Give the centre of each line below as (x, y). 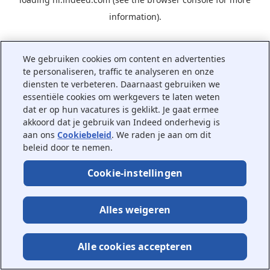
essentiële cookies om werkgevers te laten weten (122, 97)
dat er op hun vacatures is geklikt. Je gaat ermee (121, 109)
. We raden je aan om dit (162, 135)
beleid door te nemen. (68, 147)
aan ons (40, 135)
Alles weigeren (135, 210)
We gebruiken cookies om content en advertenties (124, 59)
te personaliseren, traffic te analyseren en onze (119, 71)
